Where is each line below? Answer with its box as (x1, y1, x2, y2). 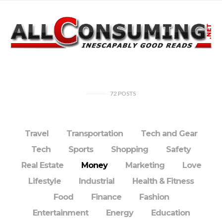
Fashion (139, 192, 169, 202)
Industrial (79, 176, 114, 186)
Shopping (111, 145, 148, 154)
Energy (106, 208, 133, 218)
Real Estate (21, 161, 63, 170)
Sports (68, 145, 93, 154)
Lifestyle (28, 176, 61, 186)
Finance (91, 192, 121, 202)
